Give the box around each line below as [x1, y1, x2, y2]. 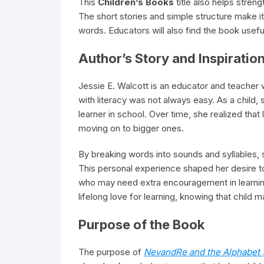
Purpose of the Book [78, 217, 204, 232]
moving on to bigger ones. [78, 123, 184, 134]
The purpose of [78, 246, 144, 258]
